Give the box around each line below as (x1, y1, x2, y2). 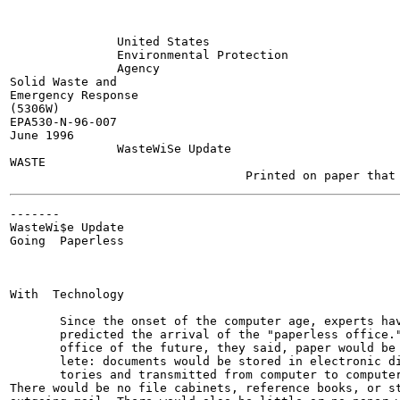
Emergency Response (10, 88, 138, 102)
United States (10, 35, 210, 48)
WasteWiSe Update (10, 142, 231, 155)
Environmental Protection (10, 48, 288, 62)
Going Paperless (10, 234, 124, 247)
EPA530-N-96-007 (10, 115, 117, 129)
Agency (10, 62, 160, 75)
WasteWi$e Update (10, 221, 124, 234)
